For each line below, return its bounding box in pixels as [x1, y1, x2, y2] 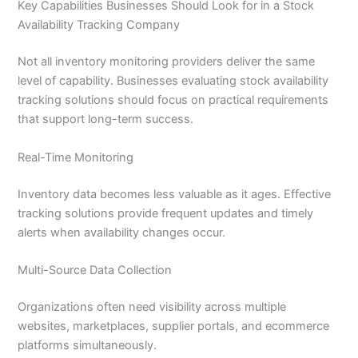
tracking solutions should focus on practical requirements [18, 93, 329, 108]
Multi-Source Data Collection [18, 262, 173, 277]
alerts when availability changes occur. [18, 225, 226, 240]
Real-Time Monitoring [18, 149, 134, 165]
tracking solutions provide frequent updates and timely [18, 205, 314, 221]
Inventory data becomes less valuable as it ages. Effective [18, 186, 332, 201]
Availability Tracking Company [18, 18, 181, 33]
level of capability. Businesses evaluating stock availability [18, 74, 329, 89]
